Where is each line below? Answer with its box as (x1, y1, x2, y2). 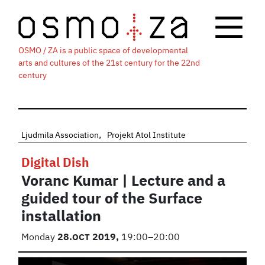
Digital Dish (21, 157, 90, 170)
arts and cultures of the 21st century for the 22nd (18, 59, 201, 67)
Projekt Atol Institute (107, 131, 186, 140)
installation (21, 209, 102, 225)
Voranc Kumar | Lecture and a (21, 173, 226, 189)
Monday (21, 232, 58, 243)
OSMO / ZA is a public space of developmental (18, 46, 189, 55)
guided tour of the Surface (21, 191, 203, 207)
